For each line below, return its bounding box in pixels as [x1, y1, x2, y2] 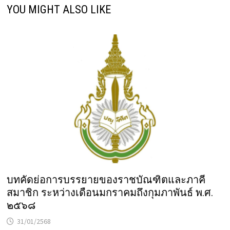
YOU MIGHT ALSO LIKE [6, 3, 111, 16]
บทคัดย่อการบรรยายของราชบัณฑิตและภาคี [6, 174, 205, 186]
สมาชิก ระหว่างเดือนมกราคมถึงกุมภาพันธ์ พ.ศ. [6, 186, 213, 199]
